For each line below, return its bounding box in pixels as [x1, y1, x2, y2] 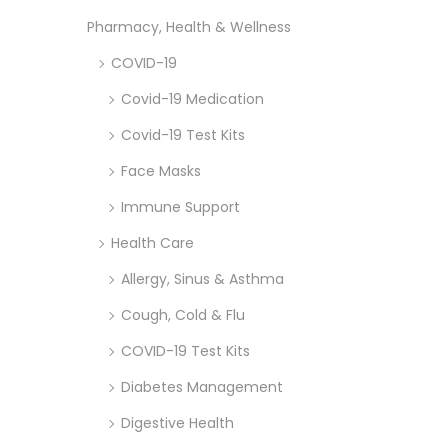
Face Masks [121, 160, 201, 181]
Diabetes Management [121, 376, 283, 397]
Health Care [111, 232, 194, 253]
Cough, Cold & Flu [121, 304, 245, 325]
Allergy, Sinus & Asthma [121, 268, 284, 289]
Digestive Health [121, 412, 234, 433]
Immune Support [121, 196, 240, 217]
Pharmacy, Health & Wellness [87, 16, 291, 37]
